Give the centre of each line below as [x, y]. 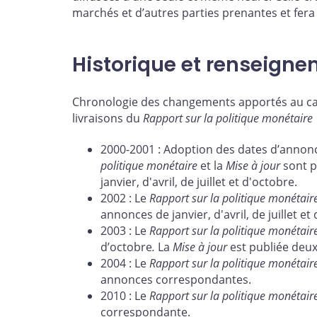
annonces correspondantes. [176, 280]
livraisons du [108, 119]
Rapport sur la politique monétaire [228, 119]
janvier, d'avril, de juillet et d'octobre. [199, 182]
